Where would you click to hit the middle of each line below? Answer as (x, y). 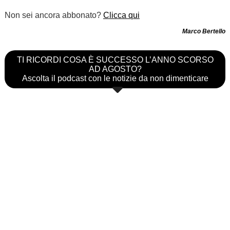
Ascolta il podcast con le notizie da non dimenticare (115, 79)
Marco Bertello (204, 32)
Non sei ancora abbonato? (54, 15)
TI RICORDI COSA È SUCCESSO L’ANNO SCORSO (115, 60)
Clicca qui (121, 15)
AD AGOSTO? (115, 69)
